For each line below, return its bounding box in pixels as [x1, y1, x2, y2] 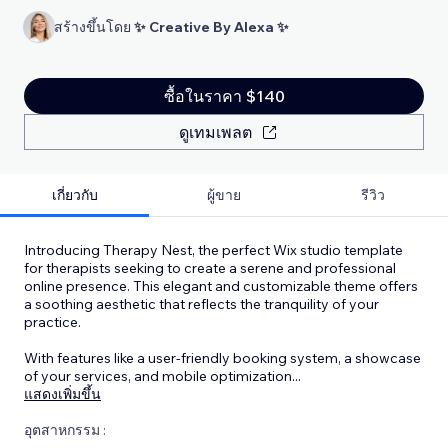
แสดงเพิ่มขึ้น [24, 384, 101, 403]
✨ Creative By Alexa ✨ [134, 17, 289, 36]
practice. [24, 312, 81, 331]
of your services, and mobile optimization [24, 366, 292, 385]
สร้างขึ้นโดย [54, 17, 134, 36]
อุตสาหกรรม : [24, 420, 106, 439]
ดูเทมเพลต [178, 121, 252, 142]
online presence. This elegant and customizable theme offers [24, 276, 418, 295]
